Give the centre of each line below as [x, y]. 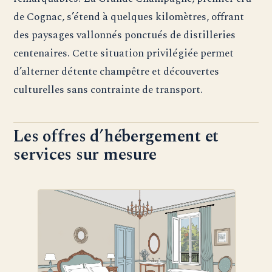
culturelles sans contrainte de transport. [108, 90]
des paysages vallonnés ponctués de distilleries [125, 35]
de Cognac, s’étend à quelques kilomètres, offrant [129, 17]
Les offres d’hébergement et [116, 137]
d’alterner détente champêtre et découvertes [117, 72]
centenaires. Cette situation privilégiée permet [124, 53]
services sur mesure [85, 155]
